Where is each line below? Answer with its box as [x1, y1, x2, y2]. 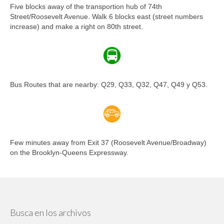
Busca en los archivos [10, 207, 91, 218]
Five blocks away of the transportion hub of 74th [10, 2, 162, 11]
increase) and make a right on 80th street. [10, 22, 143, 31]
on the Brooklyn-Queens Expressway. [10, 148, 128, 157]
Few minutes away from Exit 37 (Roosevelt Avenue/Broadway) [10, 138, 206, 147]
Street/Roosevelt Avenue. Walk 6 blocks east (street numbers [10, 12, 203, 21]
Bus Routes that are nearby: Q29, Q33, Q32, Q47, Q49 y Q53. [10, 80, 207, 89]
